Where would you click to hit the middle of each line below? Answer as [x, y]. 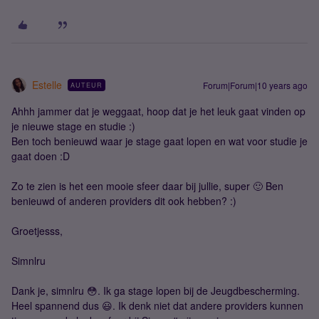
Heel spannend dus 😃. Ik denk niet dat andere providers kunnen [157, 305]
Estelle [47, 84]
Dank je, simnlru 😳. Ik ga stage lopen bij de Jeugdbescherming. [156, 290]
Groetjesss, [37, 230]
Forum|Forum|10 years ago [255, 85]
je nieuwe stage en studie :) [73, 126]
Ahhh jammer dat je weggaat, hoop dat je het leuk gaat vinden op [158, 111]
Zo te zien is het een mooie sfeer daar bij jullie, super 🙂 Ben [147, 185]
